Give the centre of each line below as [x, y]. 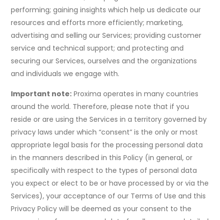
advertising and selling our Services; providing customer [106, 36]
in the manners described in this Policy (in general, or [102, 158]
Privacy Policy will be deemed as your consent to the [101, 209]
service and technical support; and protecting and [97, 48]
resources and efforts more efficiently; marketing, [97, 23]
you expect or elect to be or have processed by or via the [110, 183]
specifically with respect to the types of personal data [104, 171]
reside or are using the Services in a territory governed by [109, 120]
